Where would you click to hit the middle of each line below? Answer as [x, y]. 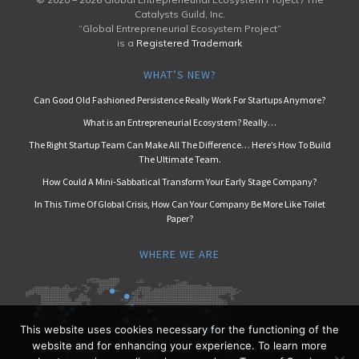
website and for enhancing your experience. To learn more [179, 345]
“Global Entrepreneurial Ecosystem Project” [179, 29]
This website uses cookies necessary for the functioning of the [179, 329]
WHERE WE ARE [179, 254]
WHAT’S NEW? [179, 75]
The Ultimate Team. [179, 159]
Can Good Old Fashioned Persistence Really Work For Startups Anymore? [179, 100]
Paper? [179, 219]
